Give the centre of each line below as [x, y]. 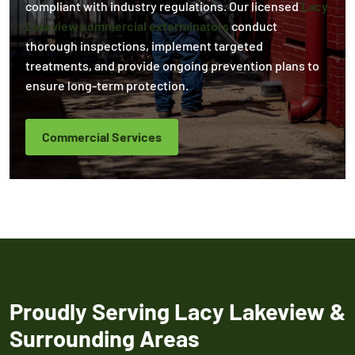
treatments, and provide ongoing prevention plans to [172, 65]
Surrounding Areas [105, 338]
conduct [253, 25]
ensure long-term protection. [107, 85]
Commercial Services [102, 136]
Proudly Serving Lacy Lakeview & [177, 311]
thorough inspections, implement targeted [144, 45]
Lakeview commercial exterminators [127, 25]
